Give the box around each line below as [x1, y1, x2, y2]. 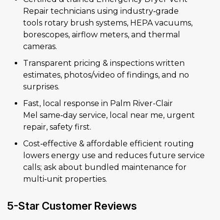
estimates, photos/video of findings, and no [23, 70, 189, 80]
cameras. [23, 42, 57, 52]
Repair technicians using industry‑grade [23, 6, 179, 16]
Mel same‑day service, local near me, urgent [23, 110, 195, 120]
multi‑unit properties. [23, 174, 107, 184]
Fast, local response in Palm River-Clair [23, 99, 173, 109]
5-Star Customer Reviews [7, 199, 137, 213]
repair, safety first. [23, 122, 91, 132]
